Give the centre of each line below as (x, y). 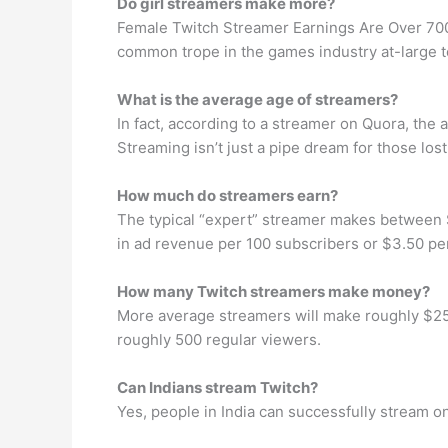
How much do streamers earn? (227, 195)
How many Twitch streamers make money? (273, 291)
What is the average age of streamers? (257, 99)
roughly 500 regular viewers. (219, 339)
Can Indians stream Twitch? (217, 387)
